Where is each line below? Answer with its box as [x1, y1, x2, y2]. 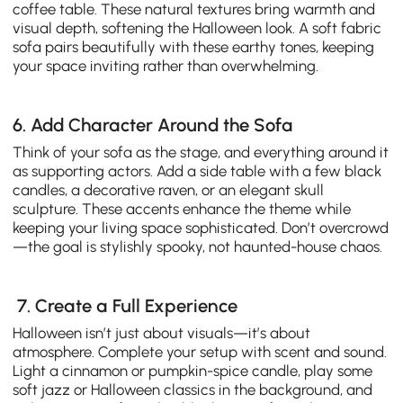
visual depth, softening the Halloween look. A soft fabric [13, 18, 382, 37]
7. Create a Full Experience [13, 295, 238, 317]
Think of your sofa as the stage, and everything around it [13, 143, 390, 162]
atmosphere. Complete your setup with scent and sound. [13, 343, 388, 362]
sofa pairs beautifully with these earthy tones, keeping [13, 37, 375, 56]
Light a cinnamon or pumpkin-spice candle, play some [13, 362, 373, 381]
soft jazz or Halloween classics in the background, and [13, 381, 373, 399]
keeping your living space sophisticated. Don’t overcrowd [13, 219, 390, 237]
